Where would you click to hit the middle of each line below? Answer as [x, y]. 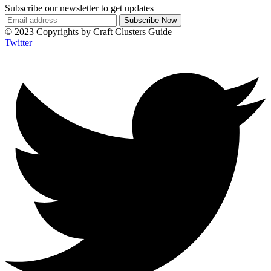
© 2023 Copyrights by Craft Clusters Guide [88, 31]
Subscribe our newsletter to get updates [79, 8]
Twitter [18, 42]
